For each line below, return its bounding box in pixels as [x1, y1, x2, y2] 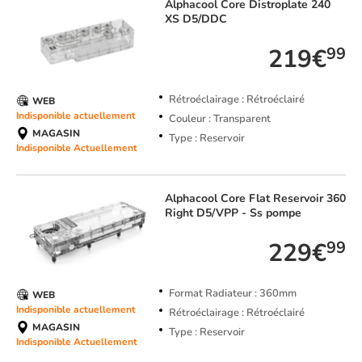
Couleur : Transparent [168, 112, 271, 127]
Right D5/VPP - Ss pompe [164, 205, 301, 221]
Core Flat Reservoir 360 [220, 191, 346, 207]
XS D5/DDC [164, 11, 227, 27]
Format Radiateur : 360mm [168, 286, 297, 301]
